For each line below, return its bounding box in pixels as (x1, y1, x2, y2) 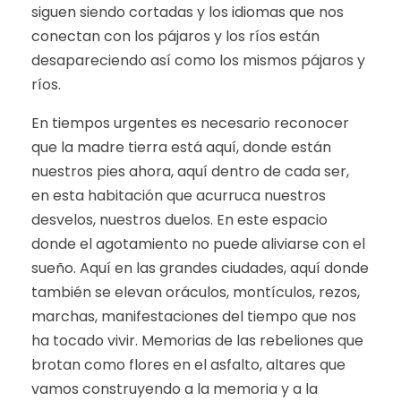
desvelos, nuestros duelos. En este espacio (31, 209, 328, 230)
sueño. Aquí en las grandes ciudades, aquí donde (31, 258, 369, 278)
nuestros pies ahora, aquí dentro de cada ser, (31, 161, 349, 182)
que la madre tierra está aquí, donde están (31, 137, 331, 158)
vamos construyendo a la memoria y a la (31, 379, 318, 399)
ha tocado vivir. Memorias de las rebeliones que (31, 330, 363, 351)
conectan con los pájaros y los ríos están (31, 26, 320, 47)
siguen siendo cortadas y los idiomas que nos (31, 2, 344, 22)
